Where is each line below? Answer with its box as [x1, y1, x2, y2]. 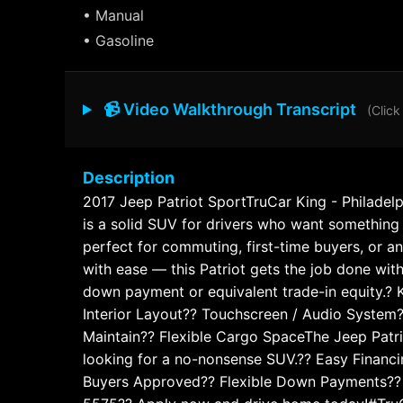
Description [83, 168, 175, 187]
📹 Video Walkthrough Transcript [100, 100, 361, 119]
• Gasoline [83, 31, 154, 49]
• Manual [83, 6, 144, 24]
